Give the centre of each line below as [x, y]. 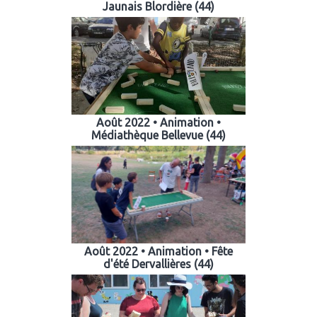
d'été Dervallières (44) [158, 264]
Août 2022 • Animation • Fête [158, 251]
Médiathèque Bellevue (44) [158, 135]
